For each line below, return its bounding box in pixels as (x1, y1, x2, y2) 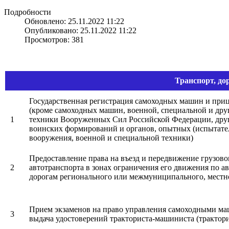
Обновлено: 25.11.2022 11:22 (25, 16, 124, 26)
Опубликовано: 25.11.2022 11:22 (25, 26, 136, 35)
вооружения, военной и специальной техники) (29, 133, 193, 142)
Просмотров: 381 (25, 35, 84, 44)
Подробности (4, 7, 51, 16)
